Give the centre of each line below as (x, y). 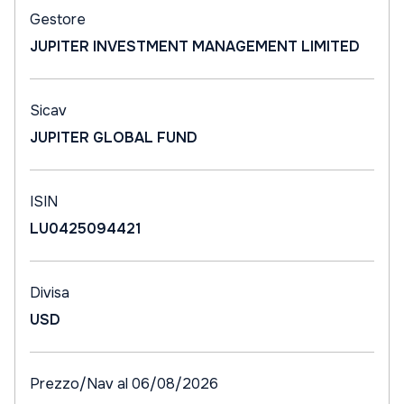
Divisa (50, 293)
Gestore (58, 19)
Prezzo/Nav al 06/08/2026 (124, 384)
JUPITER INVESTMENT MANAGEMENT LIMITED (195, 46)
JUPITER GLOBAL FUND (114, 138)
